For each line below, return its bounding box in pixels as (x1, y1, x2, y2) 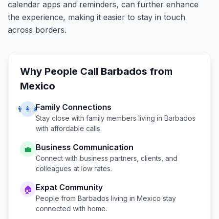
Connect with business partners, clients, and (36, 154, 177, 162)
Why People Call (20, 66, 101, 77)
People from (36, 194, 78, 202)
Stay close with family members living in (36, 114, 164, 122)
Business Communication (36, 142, 133, 152)
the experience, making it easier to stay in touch (8, 12, 185, 22)
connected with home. (36, 204, 107, 213)
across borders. (8, 25, 66, 35)
